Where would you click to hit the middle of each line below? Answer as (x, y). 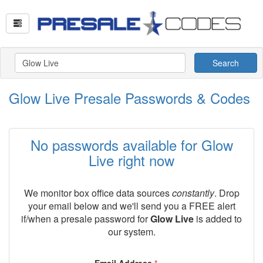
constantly (193, 193)
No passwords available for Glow (131, 145)
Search (226, 63)
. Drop (227, 193)
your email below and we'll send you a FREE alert (131, 206)
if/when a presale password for (86, 219)
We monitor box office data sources (98, 193)
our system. (131, 232)
